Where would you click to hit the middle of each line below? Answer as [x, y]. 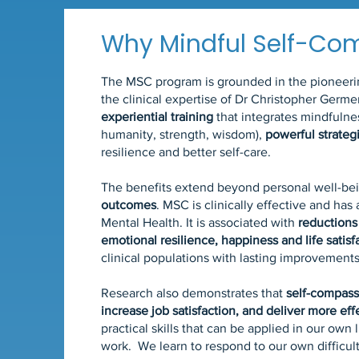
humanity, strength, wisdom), [184, 134]
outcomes [129, 205]
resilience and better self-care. [186, 152]
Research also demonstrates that [194, 293]
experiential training [159, 117]
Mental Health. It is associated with [200, 222]
